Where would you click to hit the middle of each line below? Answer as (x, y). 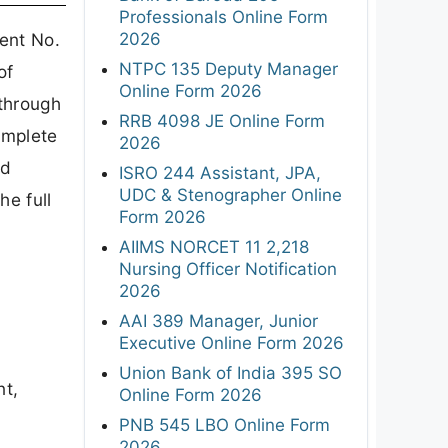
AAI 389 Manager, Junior (218, 320)
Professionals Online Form (223, 16)
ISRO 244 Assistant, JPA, (220, 172)
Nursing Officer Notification (228, 268)
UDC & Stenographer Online (230, 194)
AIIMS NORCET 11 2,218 (214, 246)
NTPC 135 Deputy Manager (228, 68)
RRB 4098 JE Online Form (222, 120)
